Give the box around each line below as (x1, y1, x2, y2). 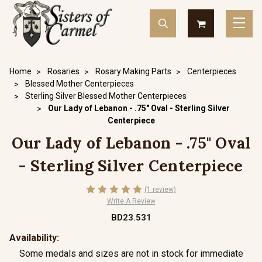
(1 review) (144, 185, 176, 194)
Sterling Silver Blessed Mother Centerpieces (25, 91, 187, 101)
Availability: (9, 232, 59, 243)
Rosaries (47, 67, 80, 76)
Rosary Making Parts (95, 67, 171, 76)
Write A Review (106, 197, 156, 205)
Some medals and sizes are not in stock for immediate (19, 248, 243, 259)
